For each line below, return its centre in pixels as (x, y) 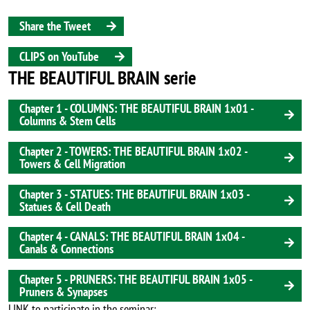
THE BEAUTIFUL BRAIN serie (102, 77)
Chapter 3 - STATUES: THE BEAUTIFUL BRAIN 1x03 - (135, 194)
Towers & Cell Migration (72, 164)
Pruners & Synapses (63, 291)
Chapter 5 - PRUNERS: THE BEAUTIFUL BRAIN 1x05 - (136, 279)
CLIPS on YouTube (59, 56)
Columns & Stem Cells (67, 121)
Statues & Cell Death (65, 206)
